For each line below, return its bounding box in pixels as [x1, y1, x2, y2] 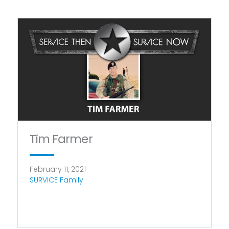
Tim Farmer [29, 130, 93, 147]
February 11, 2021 [29, 164, 86, 174]
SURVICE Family [29, 174, 83, 185]
